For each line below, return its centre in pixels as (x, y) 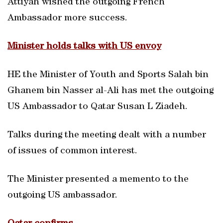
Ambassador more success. (67, 18)
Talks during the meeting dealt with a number (107, 135)
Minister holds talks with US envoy (84, 47)
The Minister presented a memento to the (98, 180)
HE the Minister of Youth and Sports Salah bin (108, 75)
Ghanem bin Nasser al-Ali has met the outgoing (111, 91)
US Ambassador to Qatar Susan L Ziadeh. (98, 107)
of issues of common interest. (72, 151)
